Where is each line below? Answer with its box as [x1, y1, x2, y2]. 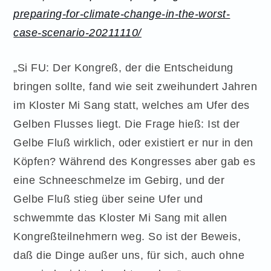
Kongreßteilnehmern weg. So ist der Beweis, [13, 229, 241, 243]
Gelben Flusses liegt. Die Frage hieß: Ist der [13, 116, 240, 131]
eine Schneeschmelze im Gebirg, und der [13, 172, 225, 187]
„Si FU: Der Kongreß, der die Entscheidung [13, 60, 233, 74]
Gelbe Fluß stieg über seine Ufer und [13, 191, 203, 206]
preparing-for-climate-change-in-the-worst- [13, 6, 230, 21]
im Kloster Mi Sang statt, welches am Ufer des [13, 97, 250, 112]
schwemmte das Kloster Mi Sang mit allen [13, 210, 227, 224]
